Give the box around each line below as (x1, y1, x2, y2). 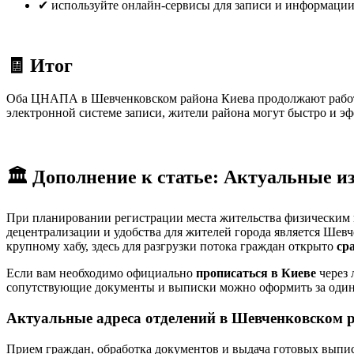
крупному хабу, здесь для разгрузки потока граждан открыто (6, 239, 337, 254)
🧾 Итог (6, 55, 73, 76)
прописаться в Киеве (196, 266, 316, 281)
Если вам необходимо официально (6, 266, 196, 281)
